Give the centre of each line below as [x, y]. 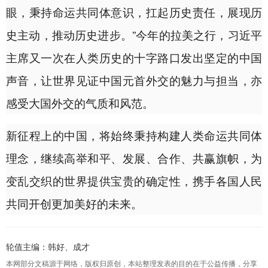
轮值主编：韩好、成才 [48, 248]
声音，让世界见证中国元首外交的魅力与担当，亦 [134, 80]
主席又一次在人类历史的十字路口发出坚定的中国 [134, 57]
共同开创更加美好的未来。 [74, 203]
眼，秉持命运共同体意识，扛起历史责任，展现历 [134, 12]
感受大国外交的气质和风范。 [80, 103]
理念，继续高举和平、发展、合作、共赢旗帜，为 [134, 158]
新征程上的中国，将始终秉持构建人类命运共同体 [134, 135]
